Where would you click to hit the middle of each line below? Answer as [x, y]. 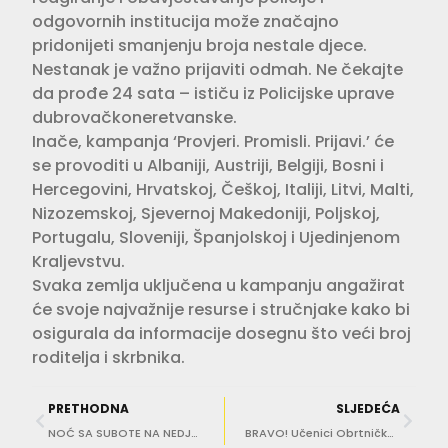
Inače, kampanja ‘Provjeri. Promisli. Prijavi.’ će [213, 142]
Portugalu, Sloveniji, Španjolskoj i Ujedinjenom [216, 238]
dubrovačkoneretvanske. [134, 118]
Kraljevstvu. [78, 262]
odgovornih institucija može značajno [185, 22]
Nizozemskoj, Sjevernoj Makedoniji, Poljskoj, [206, 214]
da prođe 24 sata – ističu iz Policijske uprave [213, 94]
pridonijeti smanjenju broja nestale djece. [199, 46]
